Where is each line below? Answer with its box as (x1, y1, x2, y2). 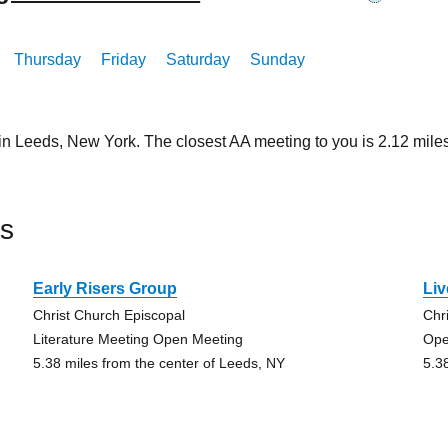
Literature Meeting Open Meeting (32, 331, 243, 347)
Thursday (14, 51, 82, 68)
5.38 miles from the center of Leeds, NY (32, 355, 285, 371)
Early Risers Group (32, 280, 177, 297)
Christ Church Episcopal (32, 307, 185, 323)
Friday (101, 51, 147, 68)
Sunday (250, 51, 306, 68)
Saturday (166, 51, 231, 68)
